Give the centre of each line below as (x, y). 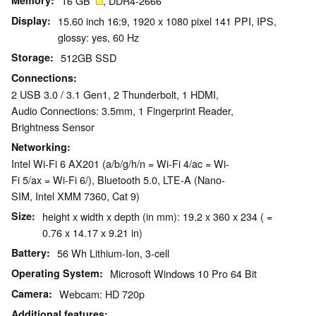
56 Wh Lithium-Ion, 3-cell (113, 253)
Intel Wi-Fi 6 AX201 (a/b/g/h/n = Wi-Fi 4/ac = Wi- (120, 164)
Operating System (55, 273)
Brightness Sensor (53, 127)
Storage (31, 57)
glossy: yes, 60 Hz (98, 37)
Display (29, 21)
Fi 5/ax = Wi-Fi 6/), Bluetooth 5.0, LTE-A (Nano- (118, 180)
